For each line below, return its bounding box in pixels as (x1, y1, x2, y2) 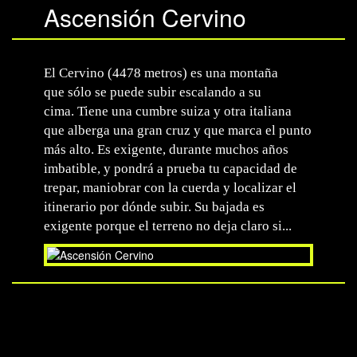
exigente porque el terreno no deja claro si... (44, 218, 292, 233)
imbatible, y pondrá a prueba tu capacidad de (44, 161, 297, 176)
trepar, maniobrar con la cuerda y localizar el (44, 180, 296, 195)
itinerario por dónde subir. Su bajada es (44, 199, 265, 214)
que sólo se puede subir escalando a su (44, 84, 261, 100)
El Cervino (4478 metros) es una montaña (44, 65, 278, 80)
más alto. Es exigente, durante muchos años (44, 142, 288, 157)
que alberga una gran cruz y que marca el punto (44, 123, 312, 138)
